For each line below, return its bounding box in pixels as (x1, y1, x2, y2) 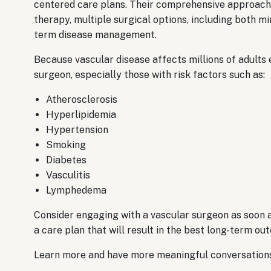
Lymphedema (46, 184, 106, 197)
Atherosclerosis (46, 94, 117, 106)
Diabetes (46, 154, 87, 166)
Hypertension (46, 124, 108, 136)
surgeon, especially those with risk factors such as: (34, 69, 265, 81)
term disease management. (34, 29, 159, 41)
